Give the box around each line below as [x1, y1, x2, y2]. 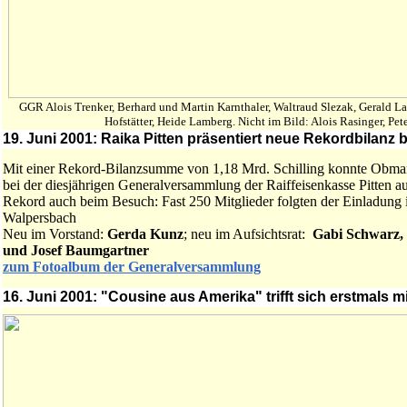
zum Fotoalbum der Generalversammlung [3, 259, 261, 274]
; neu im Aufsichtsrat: [184, 226, 313, 242]
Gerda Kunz [107, 226, 184, 242]
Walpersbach [3, 210, 76, 225]
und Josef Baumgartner [3, 243, 149, 258]
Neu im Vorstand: [3, 226, 107, 242]
